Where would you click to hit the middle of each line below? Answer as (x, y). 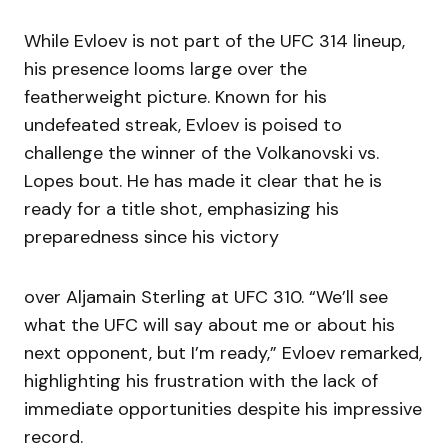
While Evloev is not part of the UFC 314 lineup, (214, 41)
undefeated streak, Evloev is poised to (183, 125)
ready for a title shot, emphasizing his (181, 209)
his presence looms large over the (165, 69)
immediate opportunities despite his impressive (223, 409)
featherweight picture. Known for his (175, 97)
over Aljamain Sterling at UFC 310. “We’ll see (206, 297)
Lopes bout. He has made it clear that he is (203, 181)
